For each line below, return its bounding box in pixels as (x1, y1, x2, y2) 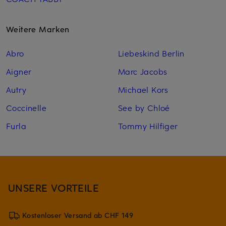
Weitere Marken (6, 23, 70, 35)
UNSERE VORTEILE (8, 181, 99, 195)
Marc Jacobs (118, 66, 167, 77)
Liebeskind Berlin (118, 47, 185, 59)
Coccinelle (6, 102, 46, 114)
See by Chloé (118, 102, 170, 114)
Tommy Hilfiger (118, 120, 178, 132)
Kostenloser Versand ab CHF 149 (22, 210, 134, 220)
